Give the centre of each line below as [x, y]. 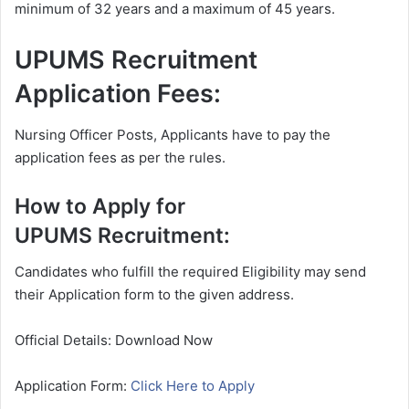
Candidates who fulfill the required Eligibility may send [190, 272]
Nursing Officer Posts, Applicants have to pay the [173, 134]
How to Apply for [100, 206]
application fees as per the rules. [120, 157]
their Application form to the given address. [154, 295]
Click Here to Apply [193, 386]
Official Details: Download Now [114, 341]
